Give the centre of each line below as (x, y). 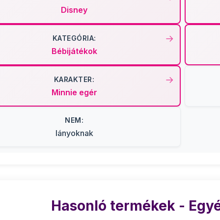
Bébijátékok (74, 51)
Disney (74, 10)
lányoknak (74, 133)
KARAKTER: (74, 79)
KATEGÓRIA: (74, 38)
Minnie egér (74, 92)
